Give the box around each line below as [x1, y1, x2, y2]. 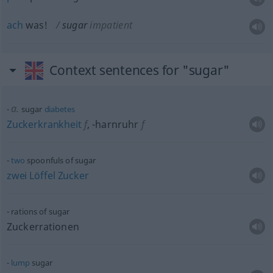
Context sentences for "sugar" [49, 62, 230, 79]
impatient [90, 18, 133, 32]
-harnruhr [92, 118, 139, 131]
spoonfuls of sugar [24, 155, 96, 166]
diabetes [44, 104, 75, 115]
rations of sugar [11, 206, 70, 217]
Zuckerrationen [6, 220, 79, 233]
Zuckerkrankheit [6, 118, 82, 131]
